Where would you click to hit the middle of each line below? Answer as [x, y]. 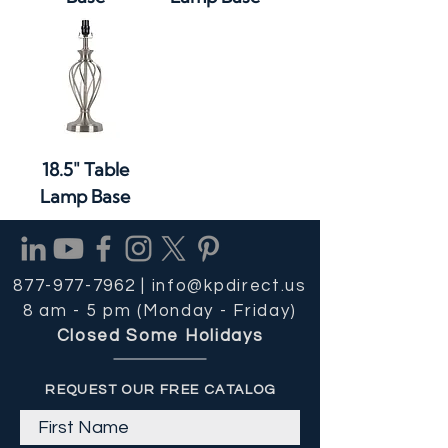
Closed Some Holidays [160, 336]
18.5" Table [85, 169]
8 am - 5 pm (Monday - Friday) [160, 311]
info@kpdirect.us [229, 286]
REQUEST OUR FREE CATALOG [161, 390]
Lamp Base [85, 196]
